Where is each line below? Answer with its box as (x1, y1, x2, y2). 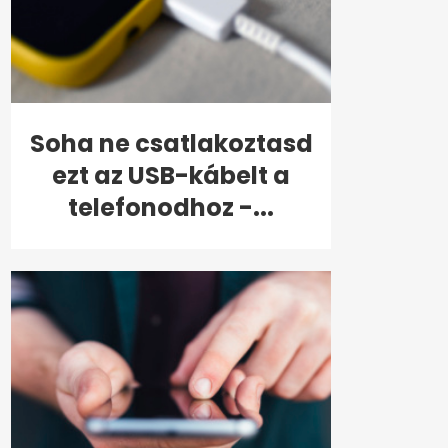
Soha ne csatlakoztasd (29, 127, 313, 161)
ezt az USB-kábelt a (52, 159, 290, 193)
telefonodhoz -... (68, 191, 274, 225)
